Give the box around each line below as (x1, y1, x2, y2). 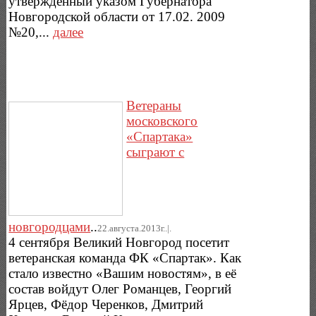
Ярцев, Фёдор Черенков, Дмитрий (8, 296, 204, 312)
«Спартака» (126, 128, 193, 144)
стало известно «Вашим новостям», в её (8, 265, 237, 281)
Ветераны (126, 97, 182, 113)
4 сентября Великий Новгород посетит (8, 234, 230, 250)
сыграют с (126, 144, 185, 159)
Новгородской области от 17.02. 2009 (8, 9, 226, 25)
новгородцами (8, 219, 91, 234)
